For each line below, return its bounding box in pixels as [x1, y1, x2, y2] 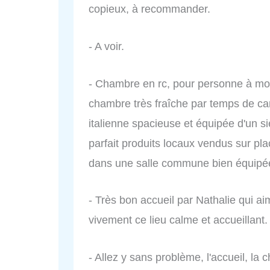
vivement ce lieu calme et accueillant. [89, 214, 268, 227]
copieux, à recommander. [89, 2, 210, 15]
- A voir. [89, 40, 124, 52]
